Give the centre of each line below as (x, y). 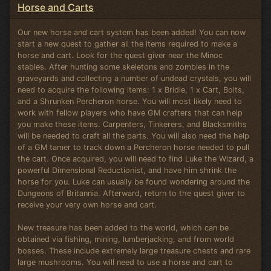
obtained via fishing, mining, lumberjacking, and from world (126, 239)
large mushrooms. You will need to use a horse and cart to (125, 262)
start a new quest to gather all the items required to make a (127, 44)
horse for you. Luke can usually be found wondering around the (133, 181)
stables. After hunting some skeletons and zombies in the (123, 67)
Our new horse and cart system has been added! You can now (131, 32)
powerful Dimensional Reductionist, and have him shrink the (127, 170)
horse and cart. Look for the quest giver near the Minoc (120, 55)
